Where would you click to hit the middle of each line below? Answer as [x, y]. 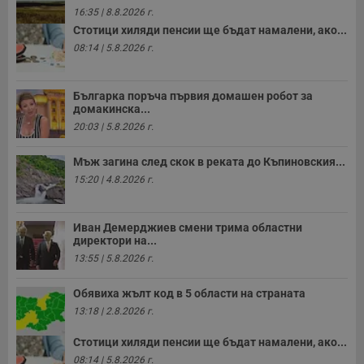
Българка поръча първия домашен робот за [193, 96]
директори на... [115, 241]
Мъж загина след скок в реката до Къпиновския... [209, 162]
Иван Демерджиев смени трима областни [188, 228]
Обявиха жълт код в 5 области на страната [189, 294]
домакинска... [112, 109]
